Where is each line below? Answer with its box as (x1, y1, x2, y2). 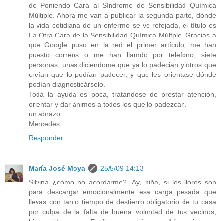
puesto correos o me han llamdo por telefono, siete (29, 50, 216, 59)
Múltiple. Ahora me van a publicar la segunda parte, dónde (29, 11, 216, 19)
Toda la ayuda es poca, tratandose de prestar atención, (29, 90, 216, 98)
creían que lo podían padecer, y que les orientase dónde (29, 70, 216, 78)
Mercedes (29, 119, 60, 128)
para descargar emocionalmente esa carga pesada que (29, 187, 216, 196)
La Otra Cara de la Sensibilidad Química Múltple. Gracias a (29, 31, 216, 39)
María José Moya (29, 164, 85, 172)
